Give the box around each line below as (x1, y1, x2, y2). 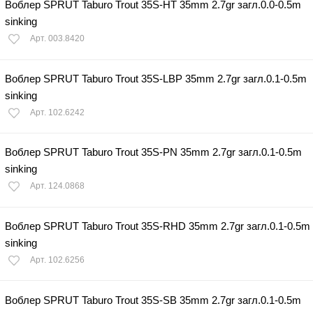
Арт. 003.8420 (30, 34, 85, 44)
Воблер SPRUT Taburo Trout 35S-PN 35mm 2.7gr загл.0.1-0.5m (5, 146, 302, 159)
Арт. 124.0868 (30, 181, 85, 191)
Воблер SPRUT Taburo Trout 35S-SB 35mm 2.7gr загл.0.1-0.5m (5, 293, 301, 306)
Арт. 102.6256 (30, 255, 85, 265)
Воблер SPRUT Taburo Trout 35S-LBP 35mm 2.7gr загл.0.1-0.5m (5, 72, 307, 85)
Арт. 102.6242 (30, 107, 85, 117)
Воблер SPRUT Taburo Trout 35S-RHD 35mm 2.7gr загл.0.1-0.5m (5, 220, 310, 233)
